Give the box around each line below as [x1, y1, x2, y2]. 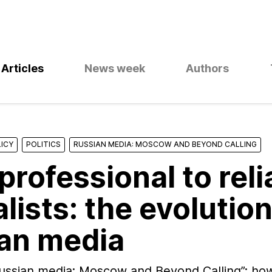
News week [84, 61, 146, 75]
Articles [1, 61, 44, 75]
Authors [186, 61, 229, 75]
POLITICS [26, 140, 61, 149]
